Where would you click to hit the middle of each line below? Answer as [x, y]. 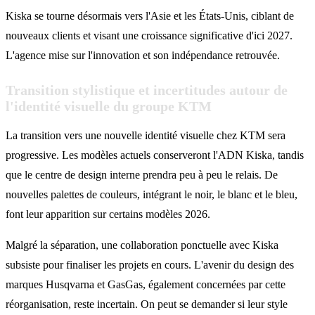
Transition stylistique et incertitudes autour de [147, 90]
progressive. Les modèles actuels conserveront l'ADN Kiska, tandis [155, 155]
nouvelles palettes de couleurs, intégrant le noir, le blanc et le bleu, [152, 194]
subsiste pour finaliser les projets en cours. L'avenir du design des [150, 264]
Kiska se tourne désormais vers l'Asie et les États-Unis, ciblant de [150, 15]
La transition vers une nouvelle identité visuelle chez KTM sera [146, 135]
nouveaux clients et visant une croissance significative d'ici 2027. [149, 35]
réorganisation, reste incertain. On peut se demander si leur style [147, 304]
